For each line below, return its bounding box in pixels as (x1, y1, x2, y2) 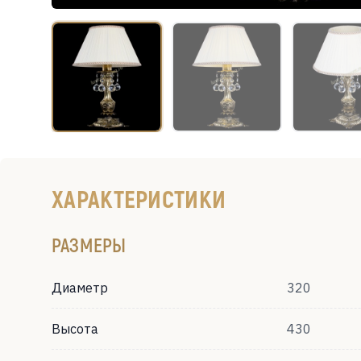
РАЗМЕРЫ (52, 233, 127, 256)
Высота (52, 321, 98, 337)
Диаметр (52, 280, 108, 296)
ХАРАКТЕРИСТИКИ (52, 184, 226, 213)
